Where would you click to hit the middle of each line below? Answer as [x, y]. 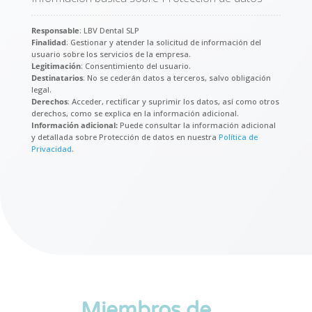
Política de [238, 137]
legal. [41, 90]
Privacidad [51, 149]
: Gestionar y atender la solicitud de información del [163, 42]
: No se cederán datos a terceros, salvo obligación [177, 78]
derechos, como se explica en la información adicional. [135, 114]
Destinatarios [57, 78]
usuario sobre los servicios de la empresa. [111, 54]
